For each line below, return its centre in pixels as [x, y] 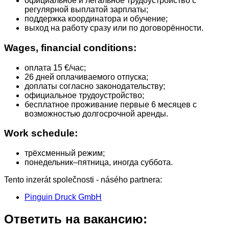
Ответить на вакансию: [76, 219]
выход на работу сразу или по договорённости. [114, 28]
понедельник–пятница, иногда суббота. [99, 163]
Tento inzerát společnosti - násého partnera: [84, 180]
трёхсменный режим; [65, 153]
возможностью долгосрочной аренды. [96, 113]
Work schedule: [42, 133]
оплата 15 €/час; [55, 67]
